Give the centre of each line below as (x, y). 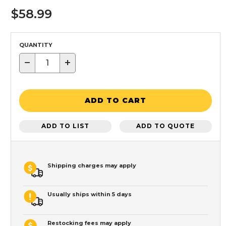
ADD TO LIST (66, 126)
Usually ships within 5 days (90, 194)
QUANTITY (36, 45)
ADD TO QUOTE (166, 126)
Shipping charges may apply (92, 165)
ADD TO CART (116, 101)
